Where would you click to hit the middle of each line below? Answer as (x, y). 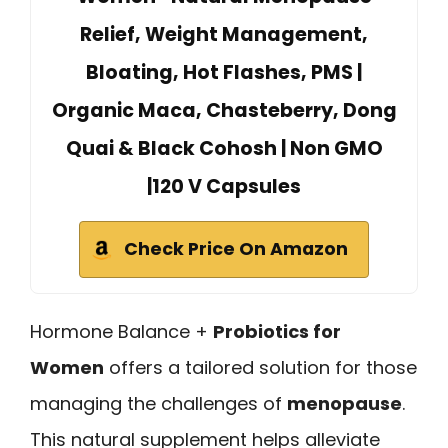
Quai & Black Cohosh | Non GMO (224, 149)
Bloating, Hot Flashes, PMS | (224, 73)
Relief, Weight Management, (224, 35)
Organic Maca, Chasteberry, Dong (224, 111)
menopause (344, 404)
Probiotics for (277, 332)
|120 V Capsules (224, 187)
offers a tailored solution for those (260, 368)
